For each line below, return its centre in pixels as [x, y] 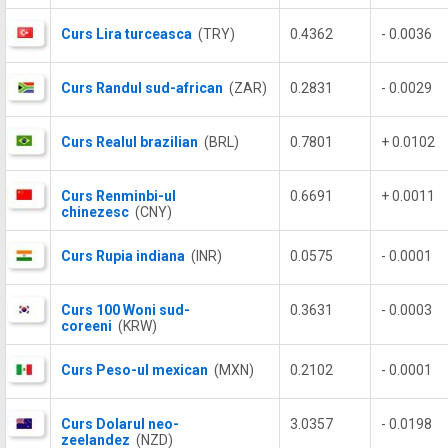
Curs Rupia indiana [123, 256]
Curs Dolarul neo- [120, 424]
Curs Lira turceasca [126, 34]
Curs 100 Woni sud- [125, 310]
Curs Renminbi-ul [118, 196]
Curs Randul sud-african [142, 88]
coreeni [86, 326]
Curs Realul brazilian [129, 142]
